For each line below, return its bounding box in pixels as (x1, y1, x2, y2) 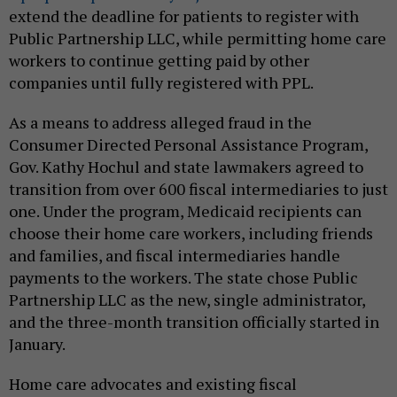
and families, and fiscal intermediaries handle (9, 245, 340, 267)
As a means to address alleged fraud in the (9, 112, 312, 134)
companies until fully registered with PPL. (9, 72, 314, 94)
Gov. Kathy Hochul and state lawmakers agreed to (9, 156, 363, 178)
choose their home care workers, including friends (9, 222, 373, 245)
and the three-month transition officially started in (9, 311, 379, 333)
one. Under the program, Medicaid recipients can (9, 200, 362, 222)
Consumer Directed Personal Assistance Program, (9, 134, 368, 156)
